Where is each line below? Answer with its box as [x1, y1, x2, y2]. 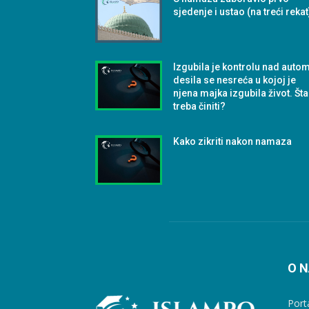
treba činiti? [173, 100, 226, 112]
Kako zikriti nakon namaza [173, 135, 292, 147]
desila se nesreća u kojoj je [173, 74, 297, 86]
